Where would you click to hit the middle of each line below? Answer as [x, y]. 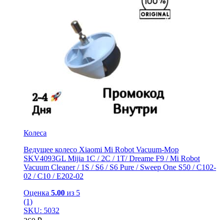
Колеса [35, 133]
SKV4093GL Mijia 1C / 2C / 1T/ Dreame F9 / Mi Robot [112, 159]
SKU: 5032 [41, 211]
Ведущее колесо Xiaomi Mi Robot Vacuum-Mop [101, 150]
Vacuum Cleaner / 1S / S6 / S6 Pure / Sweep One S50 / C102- [120, 167]
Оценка [37, 193]
